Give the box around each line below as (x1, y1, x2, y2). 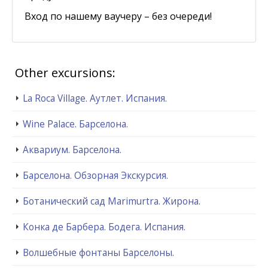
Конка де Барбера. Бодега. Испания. (23, 220, 185, 233)
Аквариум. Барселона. (23, 142, 121, 156)
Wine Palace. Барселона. (23, 117, 128, 130)
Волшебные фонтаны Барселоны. (23, 245, 174, 259)
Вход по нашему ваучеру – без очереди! (25, 9, 212, 23)
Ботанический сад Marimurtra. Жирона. (23, 194, 200, 208)
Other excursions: (15, 64, 115, 81)
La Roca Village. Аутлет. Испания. (23, 91, 167, 105)
